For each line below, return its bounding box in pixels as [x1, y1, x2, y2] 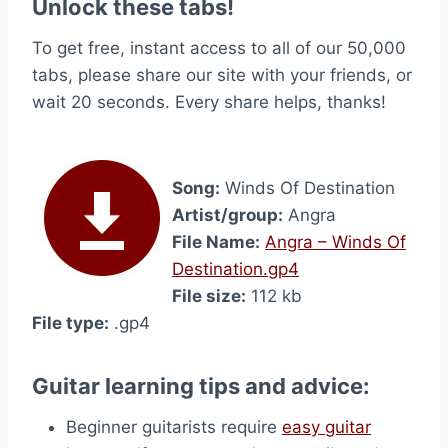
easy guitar [282, 417, 371, 437]
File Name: [172, 232, 260, 252]
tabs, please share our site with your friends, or [32, 65, 412, 85]
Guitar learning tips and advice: [32, 373, 370, 399]
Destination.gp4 [172, 259, 299, 279]
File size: [172, 286, 246, 306]
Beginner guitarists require [66, 417, 282, 437]
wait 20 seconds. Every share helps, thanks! [32, 92, 386, 112]
